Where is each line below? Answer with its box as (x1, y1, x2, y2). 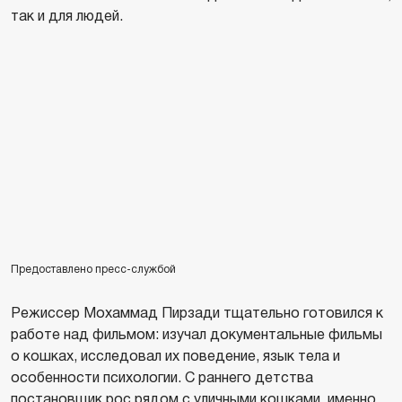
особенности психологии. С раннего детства (11, 369, 313, 385)
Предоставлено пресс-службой (11, 262, 176, 275)
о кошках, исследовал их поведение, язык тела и (11, 347, 340, 363)
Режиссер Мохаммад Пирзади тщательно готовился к (11, 304, 383, 320)
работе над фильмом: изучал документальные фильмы (11, 326, 382, 342)
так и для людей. (11, 8, 123, 23)
